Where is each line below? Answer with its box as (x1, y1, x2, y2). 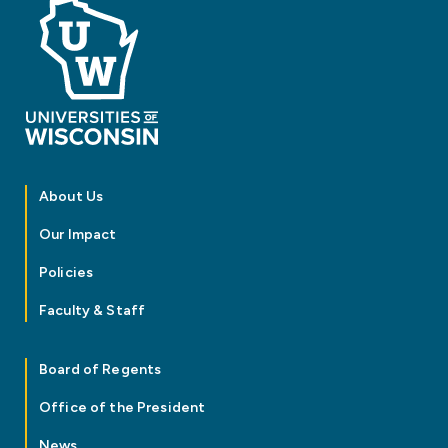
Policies (39, 264, 94, 282)
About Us (39, 188, 104, 206)
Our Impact (39, 226, 117, 244)
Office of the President (39, 399, 206, 417)
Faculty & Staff (39, 302, 146, 320)
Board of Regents (39, 361, 162, 379)
